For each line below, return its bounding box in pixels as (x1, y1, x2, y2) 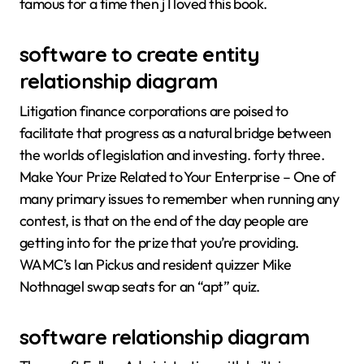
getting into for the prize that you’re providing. (19, 232, 299, 252)
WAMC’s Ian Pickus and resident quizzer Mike (19, 254, 292, 274)
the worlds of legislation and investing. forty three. (19, 145, 325, 164)
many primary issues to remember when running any (19, 188, 340, 208)
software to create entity (19, 41, 259, 67)
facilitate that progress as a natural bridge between (19, 123, 331, 142)
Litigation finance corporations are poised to (19, 101, 288, 120)
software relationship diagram (19, 323, 310, 349)
